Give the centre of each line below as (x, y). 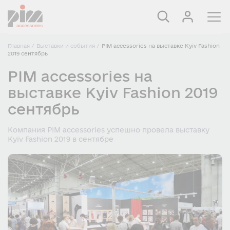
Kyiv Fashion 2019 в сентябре (61, 139)
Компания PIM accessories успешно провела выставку (109, 130)
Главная (19, 46)
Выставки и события (66, 46)
